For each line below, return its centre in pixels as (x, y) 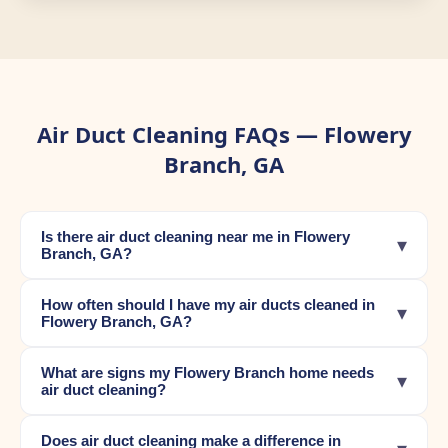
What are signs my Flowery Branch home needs (207, 372)
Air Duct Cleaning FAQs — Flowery (224, 134)
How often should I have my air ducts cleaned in (208, 304)
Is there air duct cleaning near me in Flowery (195, 236)
